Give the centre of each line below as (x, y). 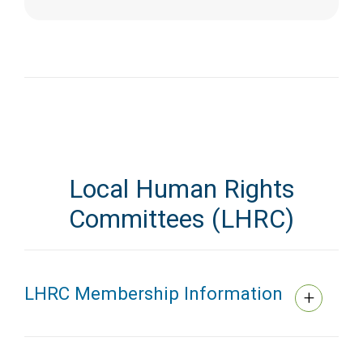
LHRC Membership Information (156, 294)
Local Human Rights (181, 190)
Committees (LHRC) (181, 220)
